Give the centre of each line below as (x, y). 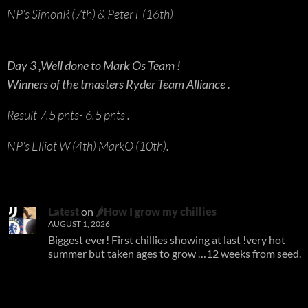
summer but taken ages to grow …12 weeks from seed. (175, 253)
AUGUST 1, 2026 (79, 223)
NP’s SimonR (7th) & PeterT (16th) (90, 13)
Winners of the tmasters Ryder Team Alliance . (119, 84)
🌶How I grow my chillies (156, 211)
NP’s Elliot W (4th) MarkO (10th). (88, 145)
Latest (64, 211)
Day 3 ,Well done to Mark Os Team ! (94, 65)
